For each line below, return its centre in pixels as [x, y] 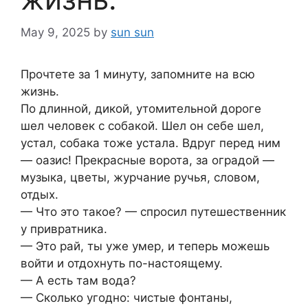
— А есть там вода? [78, 281]
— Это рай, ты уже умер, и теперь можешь [145, 246]
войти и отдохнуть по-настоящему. [122, 264]
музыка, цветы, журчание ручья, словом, [140, 178]
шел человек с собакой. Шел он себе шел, [142, 126]
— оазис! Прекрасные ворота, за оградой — [147, 161]
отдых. [40, 195]
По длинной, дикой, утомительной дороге [141, 109]
